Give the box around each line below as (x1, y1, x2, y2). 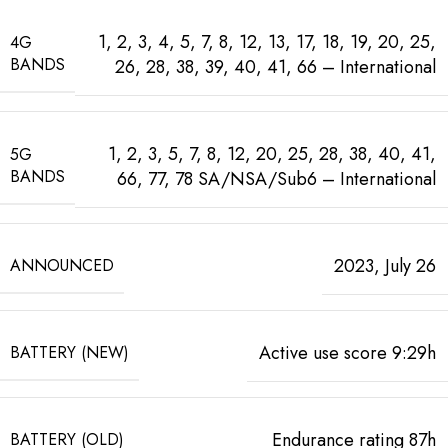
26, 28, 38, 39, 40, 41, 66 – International (115, 53, 436, 80)
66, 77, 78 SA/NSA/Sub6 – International (117, 165, 436, 192)
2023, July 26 (334, 252, 436, 279)
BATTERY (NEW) (10, 340, 129, 364)
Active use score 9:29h (259, 339, 436, 366)
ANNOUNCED (10, 253, 114, 277)
